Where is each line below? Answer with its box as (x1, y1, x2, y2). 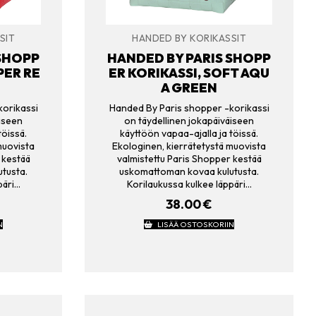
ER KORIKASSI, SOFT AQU (109, 64, 269, 81)
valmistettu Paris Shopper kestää (116, 152, 262, 166)
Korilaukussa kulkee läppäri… (126, 178, 252, 191)
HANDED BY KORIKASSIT (132, 32, 246, 44)
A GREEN (161, 79, 217, 96)
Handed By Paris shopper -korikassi (109, 102, 269, 115)
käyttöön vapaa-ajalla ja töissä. (120, 127, 258, 140)
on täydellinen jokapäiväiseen (124, 114, 254, 128)
